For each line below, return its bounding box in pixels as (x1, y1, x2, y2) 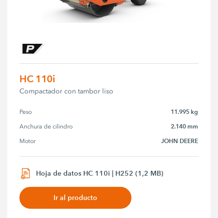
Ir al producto (54, 193, 98, 202)
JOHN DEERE (161, 137, 199, 145)
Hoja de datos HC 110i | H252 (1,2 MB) (36, 169, 164, 178)
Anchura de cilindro (19, 123, 73, 130)
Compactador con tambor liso (19, 87, 114, 96)
